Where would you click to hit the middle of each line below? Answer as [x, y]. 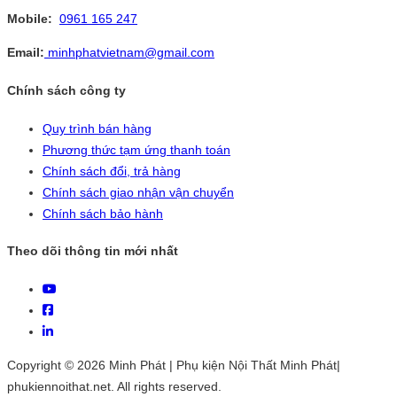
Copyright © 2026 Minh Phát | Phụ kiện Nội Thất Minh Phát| [174, 365]
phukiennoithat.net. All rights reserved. [114, 386]
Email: [26, 53]
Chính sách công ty [66, 90]
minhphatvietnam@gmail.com [129, 53]
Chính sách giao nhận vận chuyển [138, 192]
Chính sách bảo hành [103, 213]
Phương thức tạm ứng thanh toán [136, 149]
